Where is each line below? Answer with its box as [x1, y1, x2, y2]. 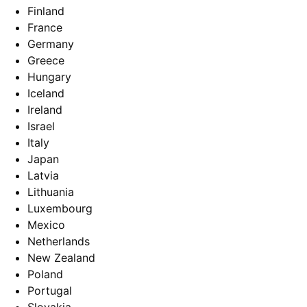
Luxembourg [27, 201, 93, 216]
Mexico [27, 218, 65, 232]
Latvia [27, 169, 59, 183]
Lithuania [27, 185, 74, 199]
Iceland [27, 86, 64, 101]
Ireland [27, 103, 62, 117]
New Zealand [27, 251, 95, 265]
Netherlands [27, 234, 90, 249]
